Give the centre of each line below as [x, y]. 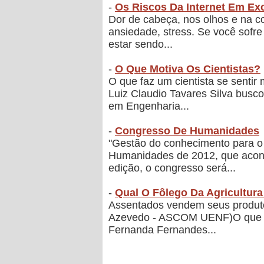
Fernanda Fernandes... [162, 230]
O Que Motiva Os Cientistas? [188, 69]
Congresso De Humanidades [187, 131]
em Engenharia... [149, 106]
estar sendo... [141, 44]
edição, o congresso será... [172, 168]
